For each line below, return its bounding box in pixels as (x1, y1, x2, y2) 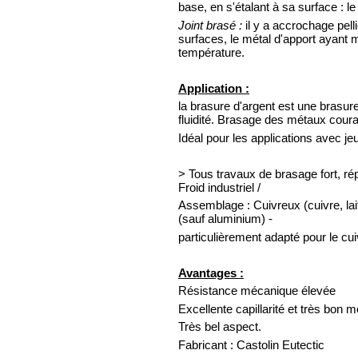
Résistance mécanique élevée (178, 284, 336, 298)
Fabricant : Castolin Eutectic (178, 337, 328, 352)
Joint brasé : (178, 18, 242, 32)
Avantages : (178, 265, 244, 280)
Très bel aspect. (178, 320, 261, 334)
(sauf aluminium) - (178, 212, 272, 226)
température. (178, 45, 245, 59)
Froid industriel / (178, 180, 261, 194)
